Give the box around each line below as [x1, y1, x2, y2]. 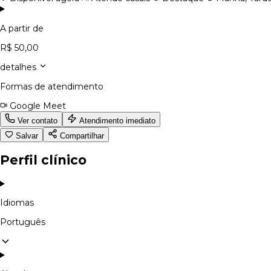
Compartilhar [57, 131, 104, 140]
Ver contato [15, 116, 57, 125]
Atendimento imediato [77, 116, 155, 125]
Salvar [13, 131, 38, 140]
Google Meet [7, 100, 66, 111]
